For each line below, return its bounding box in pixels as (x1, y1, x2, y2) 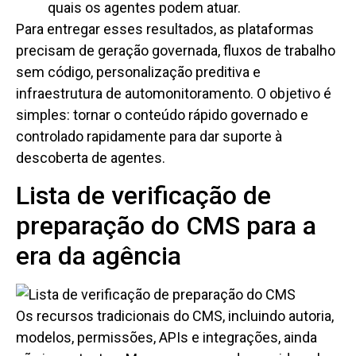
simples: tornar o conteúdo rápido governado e (16, 106, 308, 124)
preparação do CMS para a (16, 210, 316, 241)
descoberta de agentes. (16, 149, 165, 167)
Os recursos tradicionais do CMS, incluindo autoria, (16, 307, 334, 324)
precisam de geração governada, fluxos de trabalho (16, 42, 335, 60)
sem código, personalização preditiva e (16, 64, 261, 81)
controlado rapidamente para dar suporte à (16, 128, 282, 145)
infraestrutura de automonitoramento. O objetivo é (16, 85, 331, 103)
